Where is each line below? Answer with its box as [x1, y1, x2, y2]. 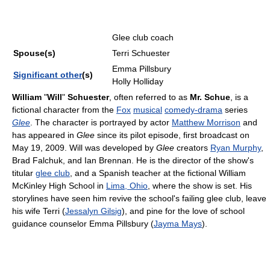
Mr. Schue [190, 92, 230, 102]
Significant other [13, 70, 82, 80]
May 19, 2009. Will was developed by [12, 143, 156, 152]
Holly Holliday [112, 77, 163, 86]
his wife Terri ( [12, 206, 65, 216]
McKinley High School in [12, 181, 106, 190]
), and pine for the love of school [122, 206, 245, 216]
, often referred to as [109, 92, 190, 102]
